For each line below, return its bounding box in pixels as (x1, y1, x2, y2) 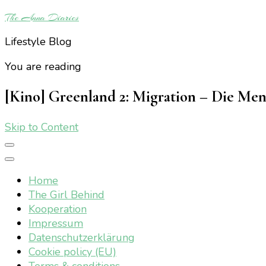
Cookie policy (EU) (28, 244, 116, 259)
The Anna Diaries (5, 11, 79, 24)
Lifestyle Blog (5, 34, 72, 49)
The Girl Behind (28, 187, 104, 202)
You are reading (5, 59, 81, 74)
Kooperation (28, 201, 87, 216)
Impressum (28, 216, 83, 230)
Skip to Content (5, 119, 78, 134)
